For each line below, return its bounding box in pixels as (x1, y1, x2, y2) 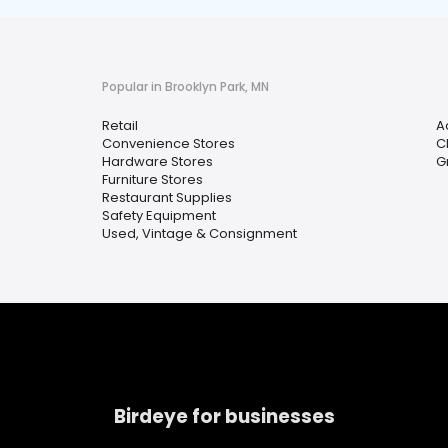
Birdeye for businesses (114, 402, 335, 430)
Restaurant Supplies (102, 188, 232, 207)
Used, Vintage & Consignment (102, 224, 297, 243)
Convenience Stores (102, 134, 235, 153)
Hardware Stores (102, 152, 213, 171)
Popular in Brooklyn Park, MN (102, 78, 269, 95)
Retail (102, 116, 138, 135)
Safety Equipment (102, 206, 216, 225)
